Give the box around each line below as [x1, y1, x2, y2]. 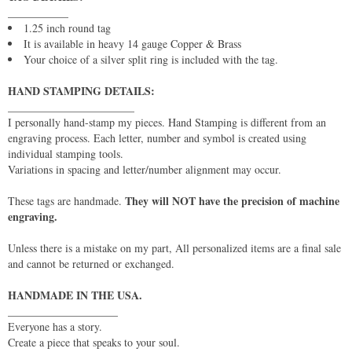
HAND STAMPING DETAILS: [8, 82, 155, 99]
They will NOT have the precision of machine [125, 192, 339, 209]
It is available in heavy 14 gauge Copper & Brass [24, 35, 241, 51]
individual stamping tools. [8, 145, 123, 161]
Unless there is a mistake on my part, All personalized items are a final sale [8, 240, 341, 255]
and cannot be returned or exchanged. [8, 255, 174, 271]
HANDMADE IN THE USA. [8, 286, 142, 303]
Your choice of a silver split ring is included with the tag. [24, 51, 278, 67]
